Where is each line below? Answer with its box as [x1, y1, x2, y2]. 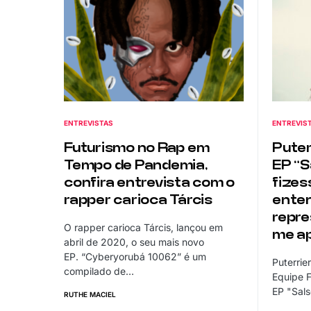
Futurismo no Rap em [64, 140, 210, 157]
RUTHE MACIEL [64, 290, 116, 299]
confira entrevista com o [64, 175, 235, 192]
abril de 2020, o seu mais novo [64, 236, 204, 249]
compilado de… [64, 265, 134, 278]
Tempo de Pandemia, [64, 158, 208, 174]
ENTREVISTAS [64, 119, 113, 128]
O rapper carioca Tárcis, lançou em [64, 221, 223, 234]
